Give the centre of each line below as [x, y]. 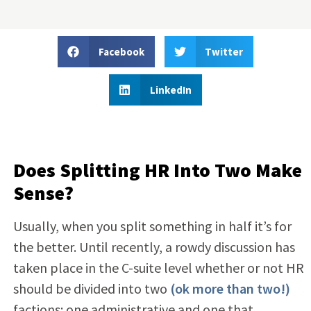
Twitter [224, 51]
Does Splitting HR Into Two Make [157, 170]
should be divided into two [91, 288]
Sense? [43, 193]
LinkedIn [170, 90]
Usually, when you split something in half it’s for [152, 226]
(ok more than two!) [230, 288]
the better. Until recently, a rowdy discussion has [154, 246]
